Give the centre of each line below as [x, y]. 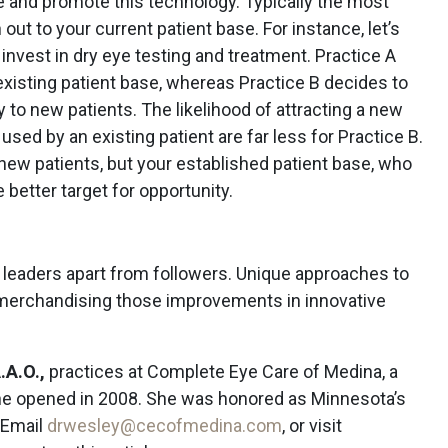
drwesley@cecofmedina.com [164, 425]
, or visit [312, 425]
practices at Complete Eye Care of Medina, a [221, 371]
